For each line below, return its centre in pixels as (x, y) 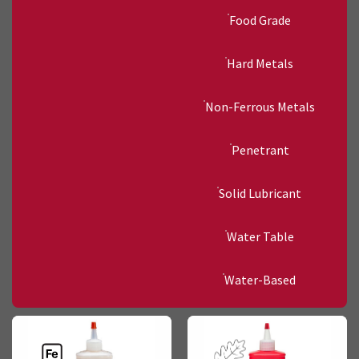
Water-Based (260, 280)
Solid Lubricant (260, 194)
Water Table (260, 237)
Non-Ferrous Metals (260, 107)
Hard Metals (260, 64)
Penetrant (260, 150)
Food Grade (260, 20)
